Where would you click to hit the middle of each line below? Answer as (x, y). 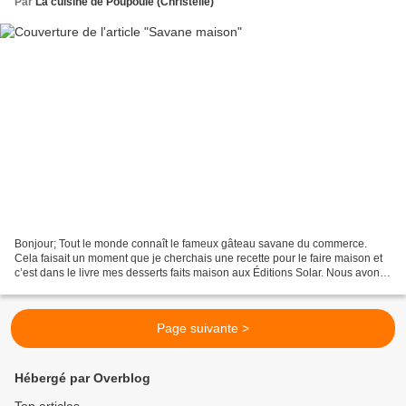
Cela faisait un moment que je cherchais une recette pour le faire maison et (198, 259)
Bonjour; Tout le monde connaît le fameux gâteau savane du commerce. (191, 244)
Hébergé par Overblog (82, 378)
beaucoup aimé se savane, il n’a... (98, 288)
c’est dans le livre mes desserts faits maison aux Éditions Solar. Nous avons (200, 273)
